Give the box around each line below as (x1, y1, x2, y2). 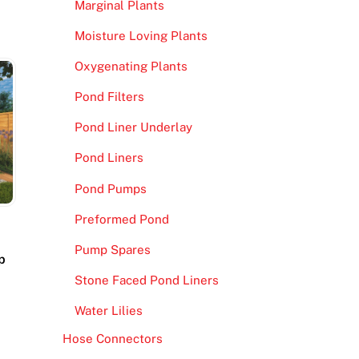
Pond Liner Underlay (74, 120, 192, 135)
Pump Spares (74, 242, 151, 256)
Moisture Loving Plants (74, 28, 208, 42)
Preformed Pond (74, 212, 169, 226)
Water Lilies (74, 304, 143, 318)
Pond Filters (74, 90, 144, 104)
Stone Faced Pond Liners (74, 273, 219, 288)
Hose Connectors (62, 332, 163, 346)
